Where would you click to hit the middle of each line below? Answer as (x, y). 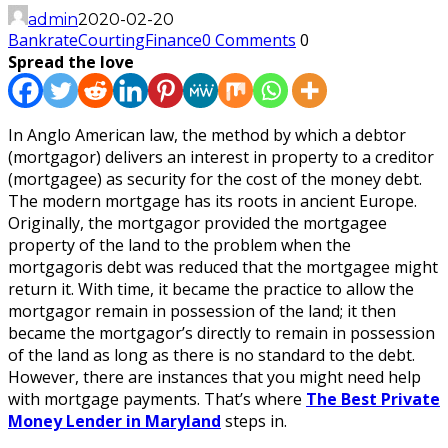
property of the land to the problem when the (179, 244)
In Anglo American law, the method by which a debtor (207, 134)
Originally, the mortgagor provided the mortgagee (197, 222)
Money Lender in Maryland (114, 420)
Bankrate (43, 39)
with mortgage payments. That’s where (157, 398)
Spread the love (71, 61)
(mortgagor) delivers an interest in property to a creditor (221, 156)
